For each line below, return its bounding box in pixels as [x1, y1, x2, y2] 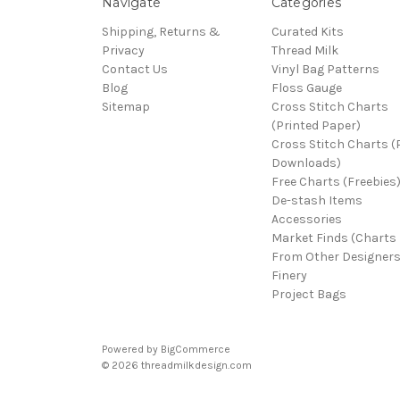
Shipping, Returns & [102, 23, 221, 39]
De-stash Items [271, 192, 362, 208]
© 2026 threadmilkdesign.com [102, 358, 252, 371]
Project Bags [271, 286, 346, 302]
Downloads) [271, 154, 341, 171]
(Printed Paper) [271, 117, 361, 133]
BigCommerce [161, 342, 230, 355]
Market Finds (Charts [271, 229, 396, 246]
